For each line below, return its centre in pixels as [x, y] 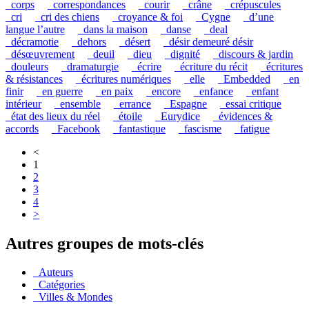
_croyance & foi [148, 17]
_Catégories [59, 285]
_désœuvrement [40, 54]
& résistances [34, 79]
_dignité [182, 54]
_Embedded [244, 79]
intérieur [23, 103]
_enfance [213, 91]
